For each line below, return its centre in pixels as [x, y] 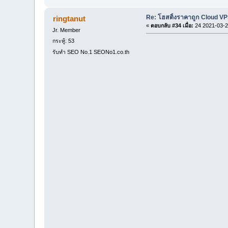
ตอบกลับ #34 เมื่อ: [172, 25]
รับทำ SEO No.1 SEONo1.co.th [91, 52]
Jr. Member [67, 30]
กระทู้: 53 [64, 41]
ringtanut [69, 18]
